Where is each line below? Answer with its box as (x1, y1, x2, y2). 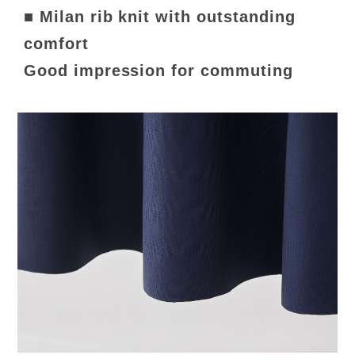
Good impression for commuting (23, 61, 293, 79)
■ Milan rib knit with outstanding (23, 7, 296, 25)
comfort (23, 34, 89, 52)
